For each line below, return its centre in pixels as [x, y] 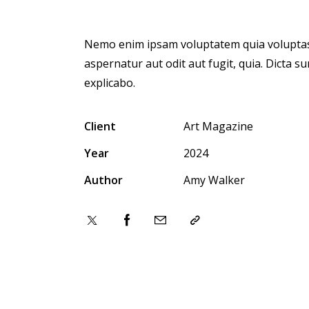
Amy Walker [214, 180]
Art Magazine [218, 127]
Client [100, 127]
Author [103, 180]
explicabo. [110, 83]
